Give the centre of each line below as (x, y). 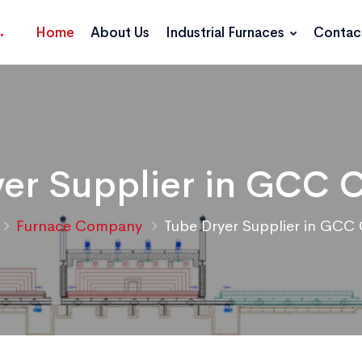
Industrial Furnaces (227, 33)
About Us (120, 33)
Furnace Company (81, 226)
